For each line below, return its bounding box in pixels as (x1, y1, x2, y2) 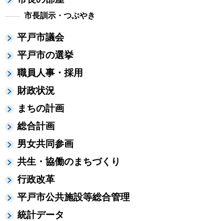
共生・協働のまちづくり (17, 156, 120, 167)
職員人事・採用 (17, 68, 83, 78)
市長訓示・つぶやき (24, 11, 95, 20)
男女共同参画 (17, 139, 74, 149)
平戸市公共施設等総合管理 (17, 192, 130, 202)
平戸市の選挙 (17, 50, 74, 60)
